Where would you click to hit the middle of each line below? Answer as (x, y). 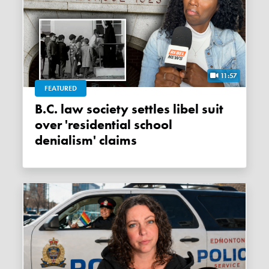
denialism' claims (86, 140)
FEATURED (61, 88)
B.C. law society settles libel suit (41, 109)
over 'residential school (104, 125)
